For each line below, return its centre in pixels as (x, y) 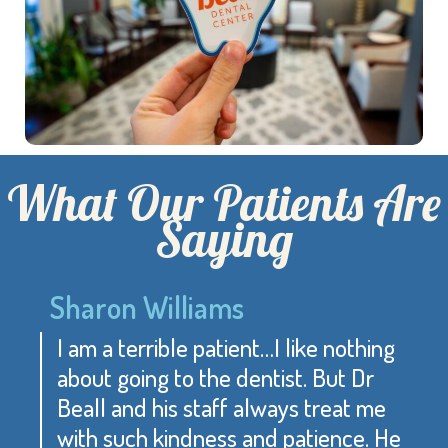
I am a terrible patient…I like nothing (226, 346)
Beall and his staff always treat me (221, 406)
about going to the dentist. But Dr (215, 376)
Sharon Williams (147, 306)
